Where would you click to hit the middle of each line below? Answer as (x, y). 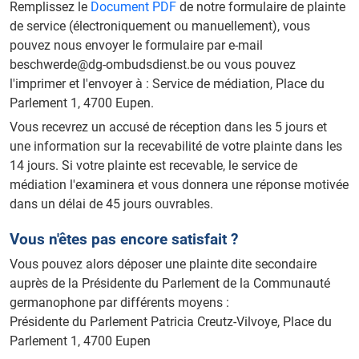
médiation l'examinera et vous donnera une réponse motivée (179, 185)
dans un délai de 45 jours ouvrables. (111, 204)
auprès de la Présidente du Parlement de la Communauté (170, 284)
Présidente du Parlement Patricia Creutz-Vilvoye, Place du (171, 322)
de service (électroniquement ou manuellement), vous (160, 26)
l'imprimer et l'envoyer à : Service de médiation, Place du (167, 83)
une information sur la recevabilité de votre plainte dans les (176, 147)
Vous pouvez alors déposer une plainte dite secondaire (163, 264)
